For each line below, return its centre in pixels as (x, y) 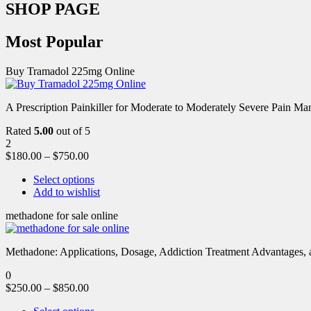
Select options (64, 179)
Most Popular (54, 41)
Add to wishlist (67, 192)
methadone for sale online (62, 215)
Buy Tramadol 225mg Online (70, 71)
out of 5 (72, 131)
